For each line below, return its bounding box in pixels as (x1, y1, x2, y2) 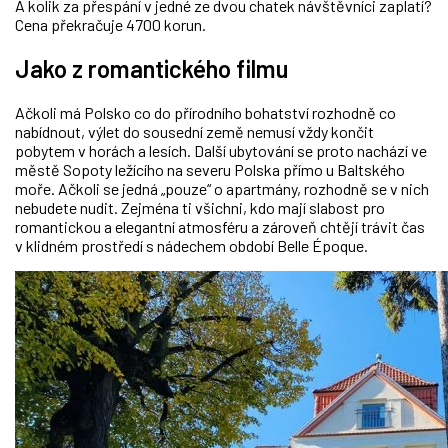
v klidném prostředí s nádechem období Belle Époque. (15, 235, 368, 255)
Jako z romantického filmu (15, 53, 288, 83)
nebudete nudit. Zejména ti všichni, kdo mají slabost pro (15, 197, 385, 217)
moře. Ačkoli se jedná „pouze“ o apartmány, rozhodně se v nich (15, 178, 429, 198)
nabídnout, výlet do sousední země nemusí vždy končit (15, 121, 374, 141)
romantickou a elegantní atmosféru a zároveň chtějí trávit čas (15, 216, 425, 236)
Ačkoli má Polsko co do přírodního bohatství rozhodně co (15, 102, 396, 122)
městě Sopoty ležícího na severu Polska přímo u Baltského (15, 159, 405, 179)
